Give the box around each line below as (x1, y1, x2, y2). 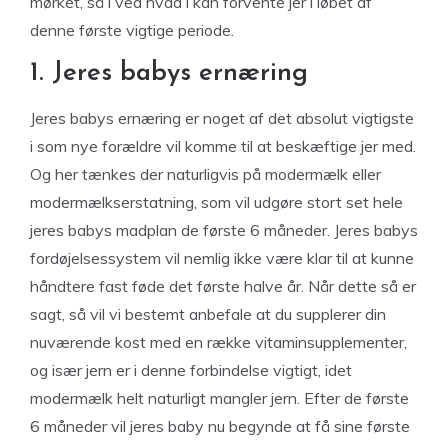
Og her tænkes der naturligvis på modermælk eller (30, 164, 381, 184)
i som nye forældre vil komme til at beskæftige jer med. (30, 136, 416, 156)
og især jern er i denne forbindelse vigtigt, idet (30, 360, 352, 380)
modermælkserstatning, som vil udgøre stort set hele (30, 192, 403, 212)
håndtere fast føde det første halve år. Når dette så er (30, 276, 416, 296)
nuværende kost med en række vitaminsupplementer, (30, 332, 407, 352)
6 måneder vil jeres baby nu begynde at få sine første (30, 416, 410, 436)
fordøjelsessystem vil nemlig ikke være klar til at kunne (30, 248, 414, 268)
